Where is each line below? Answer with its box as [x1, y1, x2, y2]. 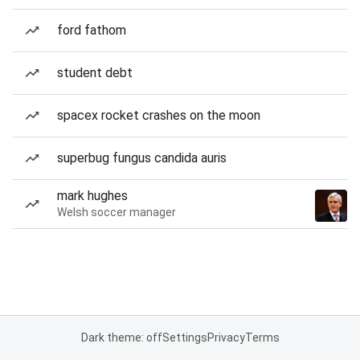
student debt [57, 65, 133, 80]
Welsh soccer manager [57, 206, 176, 219]
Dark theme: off [80, 331, 162, 344]
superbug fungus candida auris [57, 150, 227, 166]
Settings [162, 331, 207, 344]
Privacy [207, 331, 245, 344]
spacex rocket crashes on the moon [57, 108, 260, 123]
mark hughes [57, 188, 128, 203]
